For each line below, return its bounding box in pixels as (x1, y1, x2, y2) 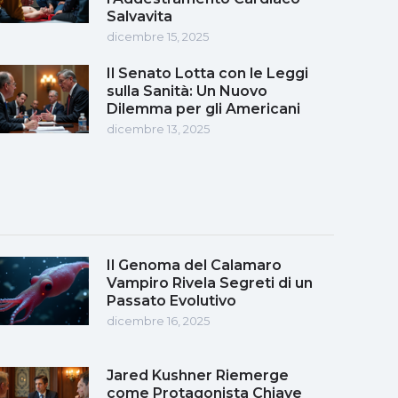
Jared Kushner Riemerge (107, 366, 289, 384)
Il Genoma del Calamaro (107, 256, 282, 274)
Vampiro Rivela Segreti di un (107, 274, 313, 291)
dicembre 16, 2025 (107, 313, 210, 328)
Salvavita (107, 7, 172, 25)
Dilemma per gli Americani (107, 99, 300, 117)
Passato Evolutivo (107, 291, 236, 309)
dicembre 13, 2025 (107, 121, 210, 136)
